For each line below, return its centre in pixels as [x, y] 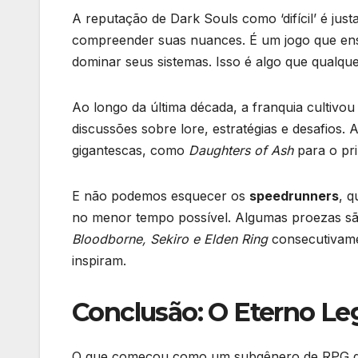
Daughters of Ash [241, 150]
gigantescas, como [130, 150]
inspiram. [99, 260]
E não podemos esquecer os [161, 195]
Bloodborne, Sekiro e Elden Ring [170, 239]
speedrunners [294, 195]
